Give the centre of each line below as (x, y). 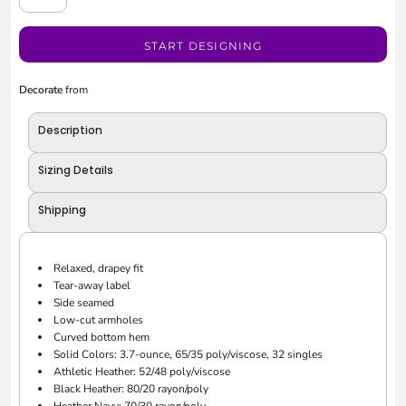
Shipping (63, 210)
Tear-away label (92, 286)
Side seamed (84, 303)
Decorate (41, 90)
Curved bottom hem (102, 338)
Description (71, 130)
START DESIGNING (203, 45)
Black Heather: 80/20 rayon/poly (131, 389)
